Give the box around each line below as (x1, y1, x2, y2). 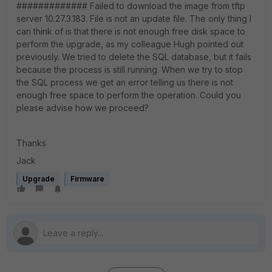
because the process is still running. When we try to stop (16, 64, 243, 75)
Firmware (70, 174, 104, 183)
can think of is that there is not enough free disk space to (16, 26, 245, 36)
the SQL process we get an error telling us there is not (16, 77, 233, 87)
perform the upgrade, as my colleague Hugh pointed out (16, 39, 243, 49)
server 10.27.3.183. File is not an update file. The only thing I (16, 13, 251, 24)
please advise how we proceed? (16, 103, 149, 113)
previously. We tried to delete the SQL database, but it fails (16, 52, 251, 62)
